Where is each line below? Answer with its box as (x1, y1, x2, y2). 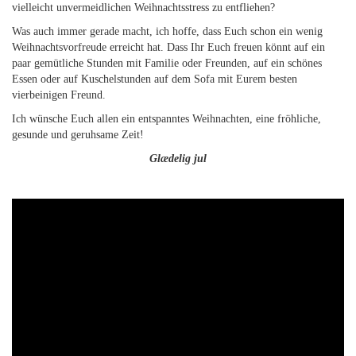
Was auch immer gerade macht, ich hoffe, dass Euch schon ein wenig (12, 25, 323, 37)
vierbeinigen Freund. (12, 89, 106, 101)
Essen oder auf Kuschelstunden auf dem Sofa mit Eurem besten (12, 73, 297, 85)
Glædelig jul (149, 153, 207, 164)
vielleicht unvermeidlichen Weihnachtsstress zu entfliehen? (12, 2, 275, 14)
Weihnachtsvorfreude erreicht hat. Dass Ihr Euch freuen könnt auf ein (12, 41, 325, 53)
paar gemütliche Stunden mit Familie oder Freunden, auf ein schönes (12, 57, 322, 69)
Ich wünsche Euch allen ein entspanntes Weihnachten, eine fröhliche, (12, 113, 321, 125)
